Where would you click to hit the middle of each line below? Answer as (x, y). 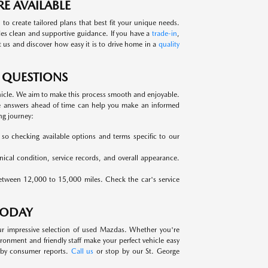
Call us (82, 251)
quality (169, 44)
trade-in (165, 33)
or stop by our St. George (137, 251)
